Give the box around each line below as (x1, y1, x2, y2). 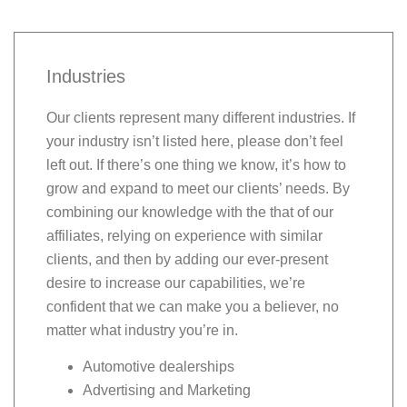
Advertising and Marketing (83, 382, 251, 399)
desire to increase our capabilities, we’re (46, 274, 305, 291)
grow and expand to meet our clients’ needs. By (46, 180, 350, 196)
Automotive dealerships (83, 359, 234, 375)
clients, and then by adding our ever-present (46, 251, 328, 267)
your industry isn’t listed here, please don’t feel (46, 133, 343, 149)
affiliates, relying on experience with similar (46, 227, 323, 243)
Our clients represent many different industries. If (46, 109, 355, 125)
